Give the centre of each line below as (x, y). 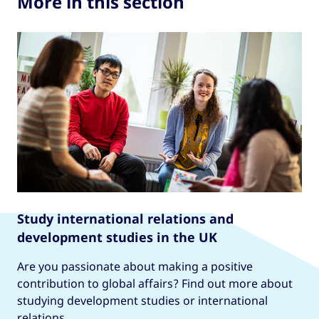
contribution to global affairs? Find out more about (155, 284)
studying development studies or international (142, 301)
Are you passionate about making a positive (135, 267)
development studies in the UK (117, 237)
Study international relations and (125, 219)
